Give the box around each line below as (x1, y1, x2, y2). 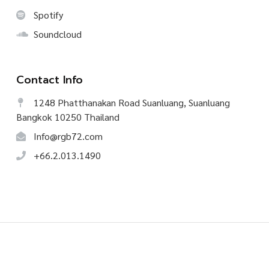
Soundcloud (31, 27, 82, 40)
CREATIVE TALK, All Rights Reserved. (69, 242, 229, 255)
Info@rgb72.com (31, 129, 103, 142)
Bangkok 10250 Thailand (16, 110, 119, 123)
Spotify (31, 8, 63, 21)
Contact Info (16, 71, 83, 88)
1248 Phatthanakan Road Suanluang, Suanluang (31, 95, 230, 109)
